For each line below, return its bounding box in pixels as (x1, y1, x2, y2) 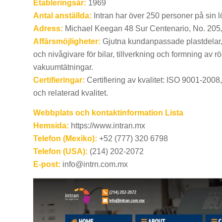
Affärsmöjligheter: (33, 37, 101, 46)
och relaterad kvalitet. (33, 88, 108, 97)
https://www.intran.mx (69, 121, 145, 130)
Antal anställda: (33, 11, 92, 20)
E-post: (33, 160, 60, 168)
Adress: (33, 24, 63, 33)
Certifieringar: (33, 75, 85, 84)
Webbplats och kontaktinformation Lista (33, 108, 183, 117)
